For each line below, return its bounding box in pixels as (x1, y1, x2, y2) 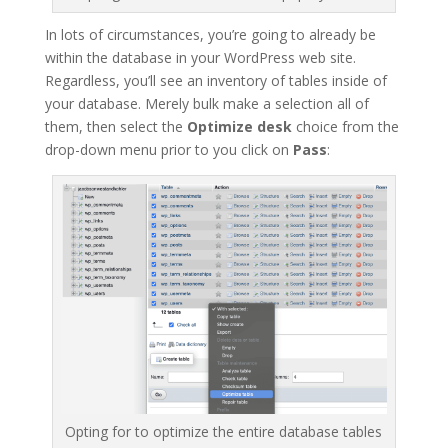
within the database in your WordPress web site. (44, 47, 356, 67)
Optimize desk (186, 116, 292, 136)
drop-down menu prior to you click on (44, 139, 293, 159)
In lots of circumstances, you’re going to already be (44, 24, 376, 44)
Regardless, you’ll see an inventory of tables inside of (44, 70, 387, 90)
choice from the (291, 116, 399, 136)
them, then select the (44, 116, 187, 136)
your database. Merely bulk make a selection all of (44, 93, 369, 113)
